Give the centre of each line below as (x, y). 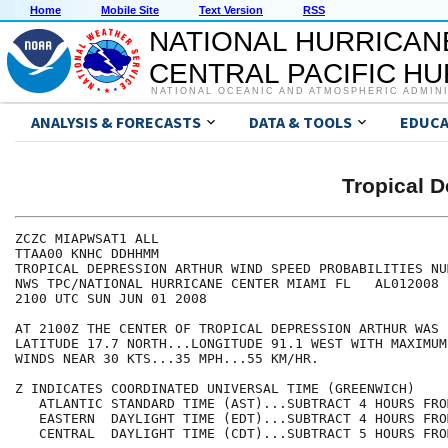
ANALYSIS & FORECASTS (116, 122)
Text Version (231, 10)
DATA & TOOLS (300, 122)
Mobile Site (130, 10)
